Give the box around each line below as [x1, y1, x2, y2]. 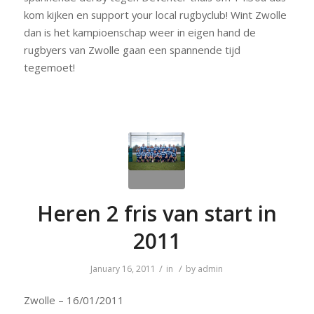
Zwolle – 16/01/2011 [23, 293, 124, 308]
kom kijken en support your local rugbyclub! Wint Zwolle [23, 7, 287, 22]
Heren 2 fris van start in [36, 198, 277, 228]
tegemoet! [23, 60, 75, 74]
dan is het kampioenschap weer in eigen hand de [23, 25, 256, 39]
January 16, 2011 [90, 262, 156, 275]
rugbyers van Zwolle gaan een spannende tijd [23, 42, 240, 57]
